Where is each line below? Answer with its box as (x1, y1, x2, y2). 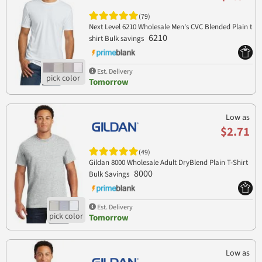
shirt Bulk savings (88, 33, 146, 44)
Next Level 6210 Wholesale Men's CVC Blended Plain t (88, 22, 252, 33)
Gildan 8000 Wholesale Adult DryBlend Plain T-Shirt (88, 157, 248, 168)
